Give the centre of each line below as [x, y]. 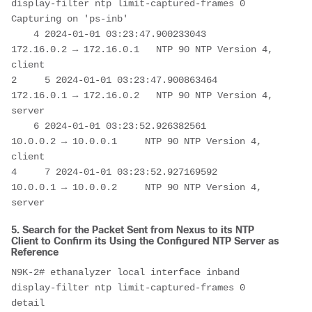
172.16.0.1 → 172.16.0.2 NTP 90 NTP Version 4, [142, 95]
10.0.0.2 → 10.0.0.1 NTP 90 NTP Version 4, [136, 141]
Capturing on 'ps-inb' [70, 18]
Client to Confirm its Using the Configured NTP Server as [145, 241]
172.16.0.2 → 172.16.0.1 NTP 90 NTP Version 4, [142, 49]
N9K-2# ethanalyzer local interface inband [125, 272]
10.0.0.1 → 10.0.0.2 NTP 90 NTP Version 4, [136, 187]
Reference [35, 252]
